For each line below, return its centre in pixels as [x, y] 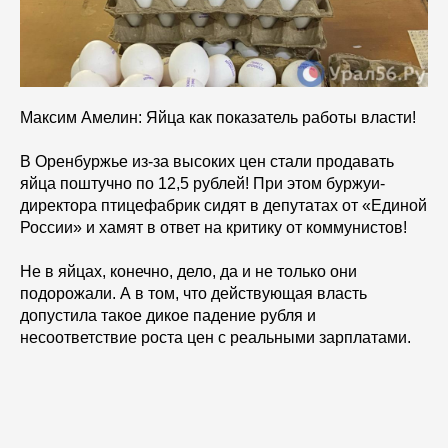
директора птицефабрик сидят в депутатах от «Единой [223, 206]
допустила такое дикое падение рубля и [168, 316]
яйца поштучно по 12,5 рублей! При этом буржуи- [202, 184]
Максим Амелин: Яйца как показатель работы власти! [218, 118]
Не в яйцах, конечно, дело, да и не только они [188, 272]
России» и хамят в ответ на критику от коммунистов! [213, 228]
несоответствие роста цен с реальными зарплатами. [215, 338]
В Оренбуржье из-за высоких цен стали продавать [207, 162]
